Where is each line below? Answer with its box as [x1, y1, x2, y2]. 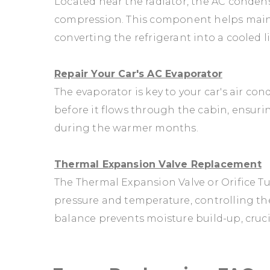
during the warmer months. [54, 122, 198, 134]
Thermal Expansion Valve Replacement [54, 159, 262, 171]
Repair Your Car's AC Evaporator [54, 67, 222, 80]
